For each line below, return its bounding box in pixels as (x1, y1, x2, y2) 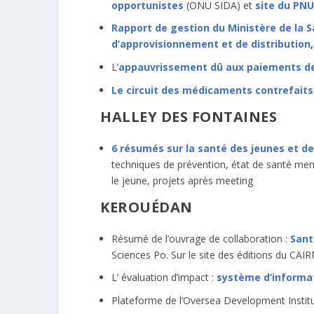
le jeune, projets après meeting (111, 173, 253, 187)
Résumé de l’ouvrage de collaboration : (111, 231, 290, 245)
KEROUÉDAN (100, 197, 193, 217)
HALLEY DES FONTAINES (100, 107, 277, 127)
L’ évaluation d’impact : (111, 271, 217, 285)
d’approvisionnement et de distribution (111, 37, 310, 51)
